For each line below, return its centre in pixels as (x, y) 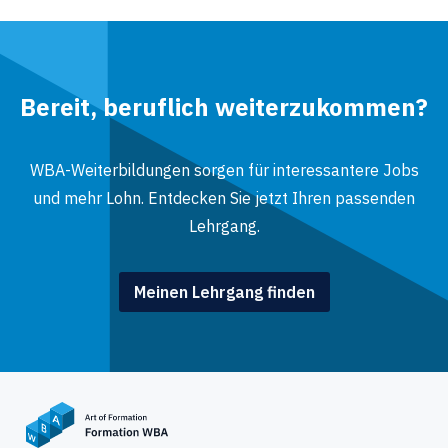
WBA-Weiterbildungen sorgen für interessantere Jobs (224, 170)
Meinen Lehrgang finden (224, 292)
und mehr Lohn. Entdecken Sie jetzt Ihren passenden (224, 198)
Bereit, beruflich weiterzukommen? (224, 107)
